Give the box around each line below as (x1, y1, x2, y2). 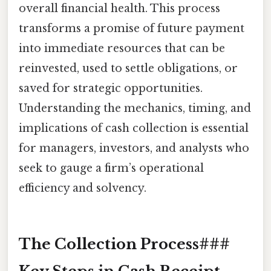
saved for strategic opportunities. (19, 81, 203, 95)
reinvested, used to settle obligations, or (19, 61, 238, 75)
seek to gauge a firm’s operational (19, 161, 204, 175)
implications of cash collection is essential (19, 121, 249, 135)
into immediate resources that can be (19, 41, 225, 55)
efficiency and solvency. (19, 181, 146, 195)
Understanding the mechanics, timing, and (19, 101, 251, 115)
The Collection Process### (19, 235, 230, 253)
